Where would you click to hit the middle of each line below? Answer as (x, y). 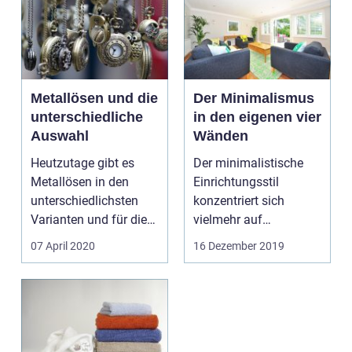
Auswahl (60, 136)
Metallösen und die (94, 98)
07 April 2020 (63, 246)
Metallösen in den (80, 182)
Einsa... (51, 257)
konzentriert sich (239, 201)
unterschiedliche (87, 117)
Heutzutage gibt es (82, 163)
